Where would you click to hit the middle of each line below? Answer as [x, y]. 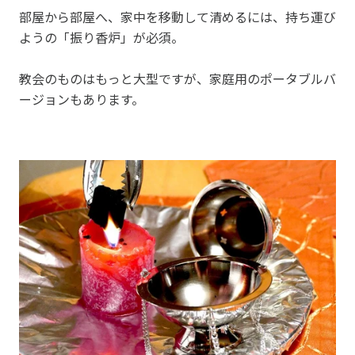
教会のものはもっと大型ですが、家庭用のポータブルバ [177, 78]
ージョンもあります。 [82, 99]
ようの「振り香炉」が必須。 [101, 37]
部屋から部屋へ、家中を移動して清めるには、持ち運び [177, 16]
